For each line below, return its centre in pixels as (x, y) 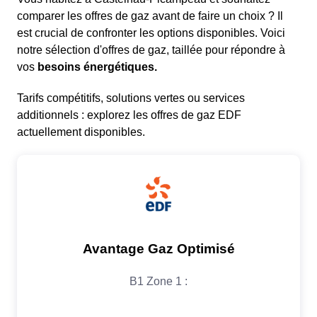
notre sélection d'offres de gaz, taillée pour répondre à (151, 50)
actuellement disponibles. (81, 132)
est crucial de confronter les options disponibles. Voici (151, 33)
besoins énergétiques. (97, 67)
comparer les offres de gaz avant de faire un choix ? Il (150, 16)
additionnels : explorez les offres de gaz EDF (129, 115)
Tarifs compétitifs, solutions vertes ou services (131, 98)
